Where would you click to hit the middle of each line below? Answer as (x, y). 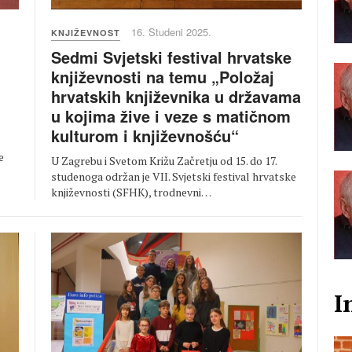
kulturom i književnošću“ (145, 135)
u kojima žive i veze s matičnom (171, 115)
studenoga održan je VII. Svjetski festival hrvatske (174, 176)
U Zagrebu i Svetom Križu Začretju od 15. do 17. (164, 160)
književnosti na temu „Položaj (163, 76)
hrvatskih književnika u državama (176, 96)
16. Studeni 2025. (171, 31)
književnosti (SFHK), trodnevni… (131, 192)
